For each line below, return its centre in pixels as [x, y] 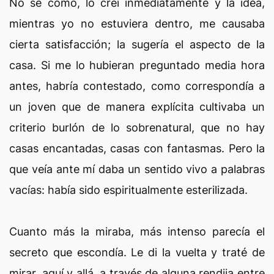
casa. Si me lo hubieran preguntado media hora [137, 65]
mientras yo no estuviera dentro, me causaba [137, 24]
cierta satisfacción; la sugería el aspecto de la [137, 44]
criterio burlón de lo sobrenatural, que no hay [137, 128]
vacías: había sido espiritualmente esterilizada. [128, 190]
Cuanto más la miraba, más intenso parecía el [137, 231]
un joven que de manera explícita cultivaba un [137, 107]
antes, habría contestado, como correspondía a [137, 86]
